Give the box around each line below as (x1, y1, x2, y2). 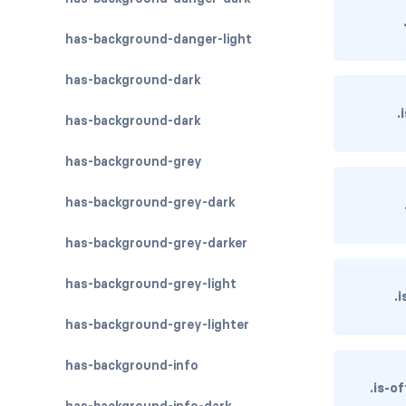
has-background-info (65, 357, 198, 373)
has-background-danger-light (65, 31, 252, 47)
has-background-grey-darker (65, 235, 247, 251)
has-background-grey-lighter (65, 316, 249, 333)
